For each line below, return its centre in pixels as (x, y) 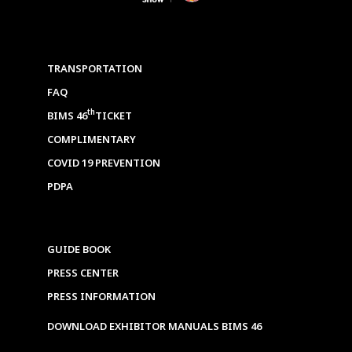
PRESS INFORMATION (101, 297)
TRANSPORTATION (95, 69)
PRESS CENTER (83, 273)
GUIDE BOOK (79, 250)
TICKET (114, 116)
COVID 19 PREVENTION (104, 163)
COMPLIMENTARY (92, 140)
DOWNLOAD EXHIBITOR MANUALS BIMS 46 (154, 327)
